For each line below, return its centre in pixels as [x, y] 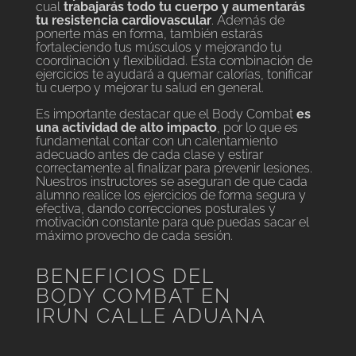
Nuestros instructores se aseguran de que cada [171, 182]
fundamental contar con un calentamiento [156, 141]
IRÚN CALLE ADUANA [151, 316]
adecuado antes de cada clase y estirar [149, 155]
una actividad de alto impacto [126, 128]
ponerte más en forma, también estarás [149, 34]
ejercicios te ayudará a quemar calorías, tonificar [174, 75]
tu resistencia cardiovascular [123, 21]
